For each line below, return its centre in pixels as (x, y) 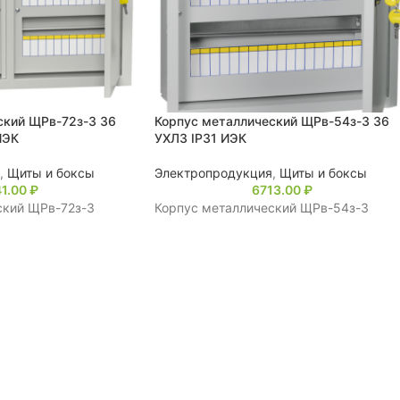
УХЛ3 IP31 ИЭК (200, 138)
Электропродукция (213, 173)
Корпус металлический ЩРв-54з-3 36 (272, 121)
